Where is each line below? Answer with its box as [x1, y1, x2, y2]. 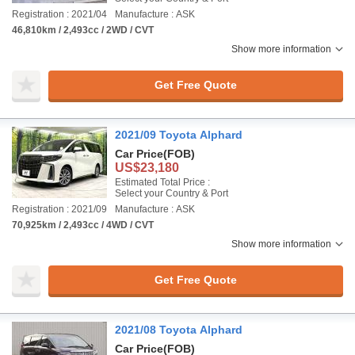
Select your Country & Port [115, 188, 228, 199]
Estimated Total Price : [115, 177, 210, 188]
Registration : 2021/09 [12, 204, 107, 215]
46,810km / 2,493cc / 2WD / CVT [12, 25, 154, 36]
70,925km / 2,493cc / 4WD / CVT [12, 219, 154, 231]
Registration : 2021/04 [12, 9, 107, 20]
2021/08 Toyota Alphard [115, 323, 242, 336]
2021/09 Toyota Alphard [115, 128, 242, 141]
